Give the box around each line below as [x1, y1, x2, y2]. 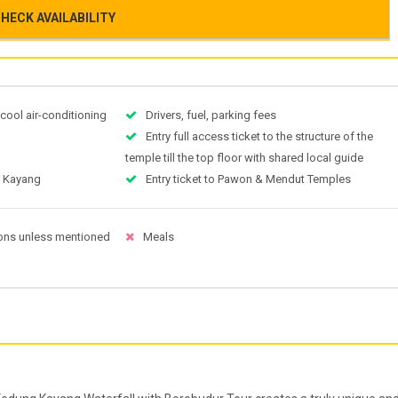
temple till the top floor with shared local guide [125, 151, 364, 165]
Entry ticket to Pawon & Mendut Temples [146, 172, 352, 187]
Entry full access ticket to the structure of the [146, 130, 374, 144]
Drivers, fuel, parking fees [146, 108, 277, 123]
